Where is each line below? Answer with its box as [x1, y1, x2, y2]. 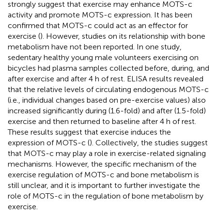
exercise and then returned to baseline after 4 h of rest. [8, 116, 196, 126]
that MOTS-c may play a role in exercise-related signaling [8, 148, 206, 158]
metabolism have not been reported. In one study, [8, 42, 182, 51]
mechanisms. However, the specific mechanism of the [8, 159, 197, 169]
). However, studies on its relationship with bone [40, 31, 205, 41]
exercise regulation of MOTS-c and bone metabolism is [8, 170, 199, 179]
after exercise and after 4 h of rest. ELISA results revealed [8, 74, 203, 83]
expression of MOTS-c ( [8, 138, 90, 147]
